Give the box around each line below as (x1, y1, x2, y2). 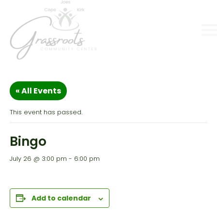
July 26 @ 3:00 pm (10, 154, 67, 164)
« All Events (15, 85, 61, 97)
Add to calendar (31, 193, 91, 203)
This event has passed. (10, 108, 82, 117)
